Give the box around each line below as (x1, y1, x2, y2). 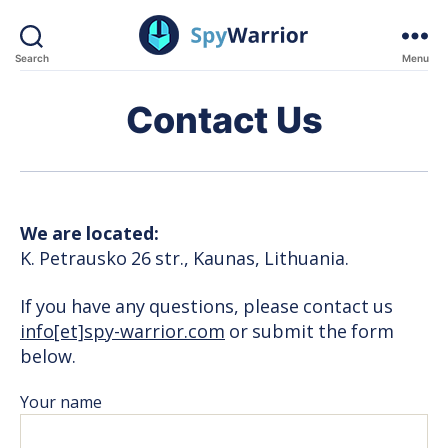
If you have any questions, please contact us (20, 295, 393, 319)
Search (14, 51, 49, 64)
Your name (20, 393, 102, 413)
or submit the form (225, 320, 394, 344)
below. (20, 345, 76, 369)
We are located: (20, 223, 159, 246)
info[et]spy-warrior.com (20, 320, 225, 344)
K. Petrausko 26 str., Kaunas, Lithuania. (20, 248, 349, 271)
